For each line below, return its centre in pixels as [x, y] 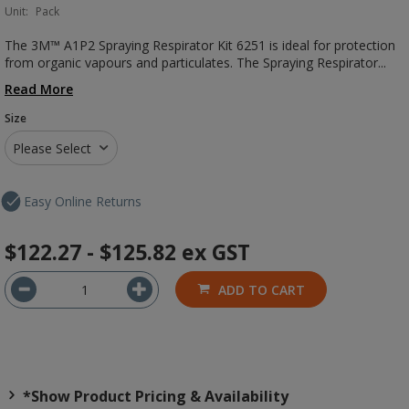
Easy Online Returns [83, 201]
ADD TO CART [262, 290]
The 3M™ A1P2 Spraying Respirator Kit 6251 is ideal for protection [200, 45]
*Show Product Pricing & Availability [154, 396]
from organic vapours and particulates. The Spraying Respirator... [195, 63]
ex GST [216, 252]
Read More [39, 89]
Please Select [52, 148]
